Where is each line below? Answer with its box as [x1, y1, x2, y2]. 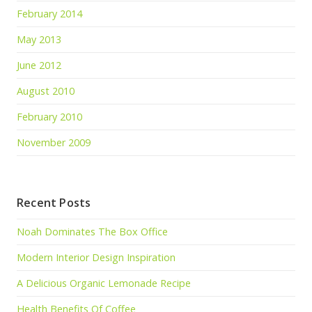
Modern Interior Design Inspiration [17, 250, 175, 264]
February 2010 [17, 109, 82, 123]
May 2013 [17, 32, 61, 46]
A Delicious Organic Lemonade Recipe [17, 276, 191, 290]
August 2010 [17, 84, 75, 97]
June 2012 [17, 58, 61, 72]
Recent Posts [17, 194, 91, 210]
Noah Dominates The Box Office [17, 224, 168, 238]
